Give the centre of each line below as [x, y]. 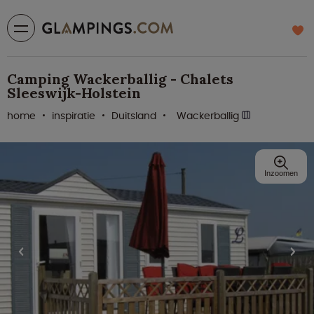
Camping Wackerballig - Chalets [120, 79]
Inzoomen [281, 173]
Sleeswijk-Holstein [74, 93]
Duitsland [134, 116]
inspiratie [74, 116]
